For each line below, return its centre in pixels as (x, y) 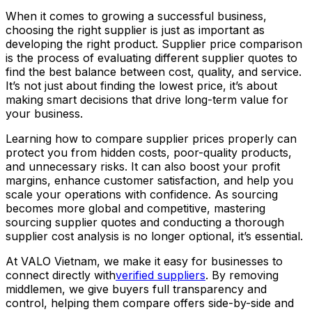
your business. (44, 113)
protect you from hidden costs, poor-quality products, (149, 152)
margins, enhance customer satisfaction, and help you (149, 180)
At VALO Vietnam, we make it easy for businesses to (144, 261)
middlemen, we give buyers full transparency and (136, 289)
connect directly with (61, 275)
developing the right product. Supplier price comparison (154, 44)
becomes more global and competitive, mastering (135, 208)
